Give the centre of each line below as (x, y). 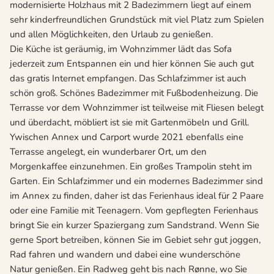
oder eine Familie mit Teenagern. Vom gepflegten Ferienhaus (134, 211)
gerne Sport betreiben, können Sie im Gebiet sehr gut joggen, (135, 240)
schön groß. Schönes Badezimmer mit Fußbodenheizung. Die (134, 93)
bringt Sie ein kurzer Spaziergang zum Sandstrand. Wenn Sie (135, 225)
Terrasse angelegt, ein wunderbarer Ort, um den (108, 152)
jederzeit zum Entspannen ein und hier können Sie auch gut (132, 64)
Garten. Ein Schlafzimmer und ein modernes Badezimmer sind (136, 181)
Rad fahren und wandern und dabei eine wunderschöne (125, 255)
